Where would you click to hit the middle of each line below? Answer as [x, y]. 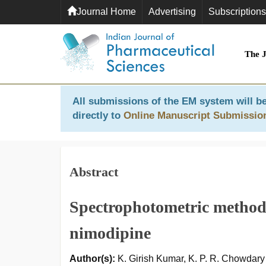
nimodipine [110, 233]
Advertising [172, 12]
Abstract [94, 172]
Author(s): [92, 259]
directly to [98, 115]
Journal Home [106, 12]
